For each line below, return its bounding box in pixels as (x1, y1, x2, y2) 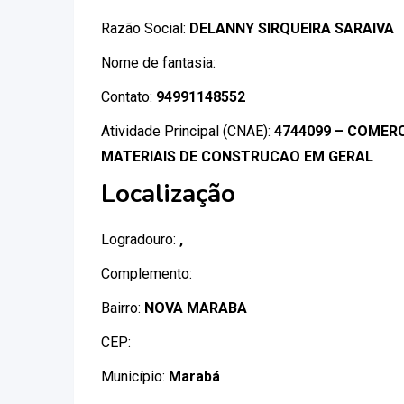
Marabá (169, 368, 220, 385)
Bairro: (101, 299, 144, 317)
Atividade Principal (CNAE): (101, 123, 274, 140)
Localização (101, 177, 235, 211)
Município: (101, 368, 169, 385)
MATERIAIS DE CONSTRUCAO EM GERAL (101, 148, 373, 165)
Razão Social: (101, 20, 189, 37)
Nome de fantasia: (101, 54, 216, 71)
